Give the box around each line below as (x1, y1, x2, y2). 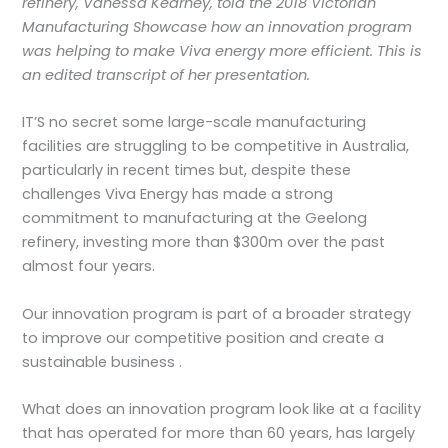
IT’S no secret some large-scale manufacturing (22, 112, 367, 133)
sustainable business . (22, 351, 183, 372)
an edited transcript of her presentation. (22, 64, 311, 85)
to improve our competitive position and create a (22, 327, 385, 348)
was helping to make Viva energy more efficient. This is (22, 40, 423, 61)
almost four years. (22, 256, 156, 277)
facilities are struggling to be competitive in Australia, (22, 136, 410, 157)
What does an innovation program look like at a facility (22, 398, 422, 419)
